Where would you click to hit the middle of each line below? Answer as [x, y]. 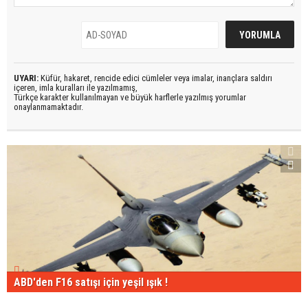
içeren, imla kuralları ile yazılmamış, [76, 87]
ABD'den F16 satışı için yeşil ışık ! [91, 282]
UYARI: [26, 78]
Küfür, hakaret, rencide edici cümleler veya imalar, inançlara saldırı [155, 78]
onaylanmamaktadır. [48, 107]
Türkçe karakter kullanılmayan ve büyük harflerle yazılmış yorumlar [130, 97]
